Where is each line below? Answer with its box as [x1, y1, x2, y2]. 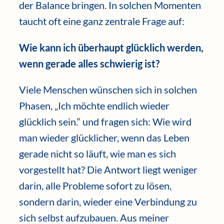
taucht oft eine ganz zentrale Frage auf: [19, 15, 184, 27]
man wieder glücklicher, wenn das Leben [19, 131, 189, 144]
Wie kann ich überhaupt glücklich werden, [19, 41, 203, 53]
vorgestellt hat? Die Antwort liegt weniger [19, 163, 197, 176]
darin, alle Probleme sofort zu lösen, [19, 179, 171, 192]
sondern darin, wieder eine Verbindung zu [19, 195, 197, 208]
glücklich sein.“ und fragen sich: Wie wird [19, 115, 191, 128]
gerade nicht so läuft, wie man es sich [19, 147, 176, 160]
